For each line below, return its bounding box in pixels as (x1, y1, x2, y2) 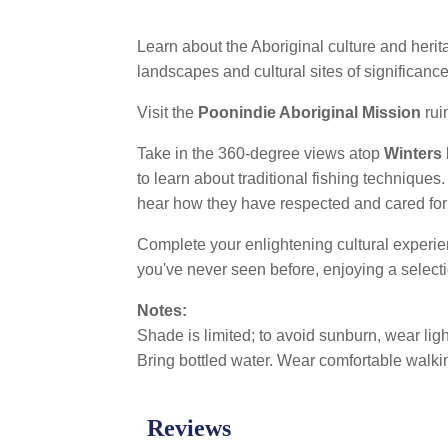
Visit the (137, 104, 198, 121)
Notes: (137, 302, 187, 319)
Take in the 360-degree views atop (137, 145, 384, 162)
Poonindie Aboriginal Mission (198, 104, 421, 121)
